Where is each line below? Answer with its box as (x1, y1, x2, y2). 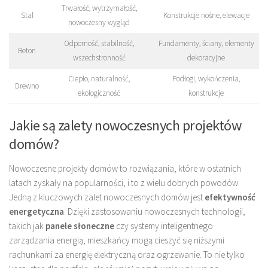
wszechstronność (72, 53, 126, 63)
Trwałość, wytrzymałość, (61, 3, 137, 14)
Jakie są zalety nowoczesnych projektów (9, 115, 241, 135)
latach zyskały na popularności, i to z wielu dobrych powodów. (9, 176, 240, 188)
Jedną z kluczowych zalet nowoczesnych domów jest (9, 191, 205, 203)
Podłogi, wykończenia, (172, 74, 240, 84)
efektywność (205, 191, 255, 203)
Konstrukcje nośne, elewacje (163, 10, 249, 21)
